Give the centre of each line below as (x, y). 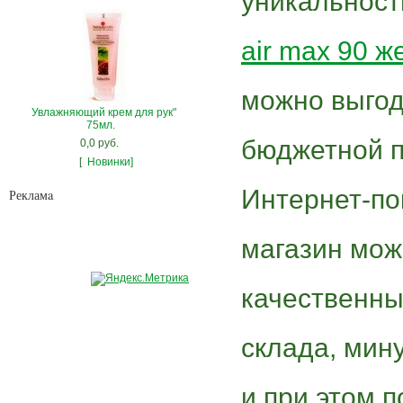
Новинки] (110, 161)
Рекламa (31, 194)
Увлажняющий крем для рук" (103, 112)
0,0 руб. (99, 143)
